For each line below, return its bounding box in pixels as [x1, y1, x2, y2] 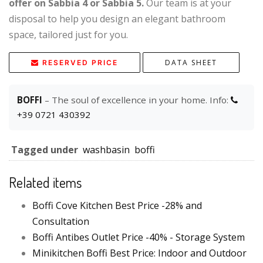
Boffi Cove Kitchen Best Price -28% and [32, 198, 202, 212]
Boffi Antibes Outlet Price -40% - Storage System [32, 230, 245, 244]
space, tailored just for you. [9, 28, 128, 41]
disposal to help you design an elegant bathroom [9, 12, 225, 25]
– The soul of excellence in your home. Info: [45, 93, 231, 106]
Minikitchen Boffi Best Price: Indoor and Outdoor [32, 246, 247, 259]
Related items [9, 173, 82, 191]
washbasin [83, 143, 130, 156]
